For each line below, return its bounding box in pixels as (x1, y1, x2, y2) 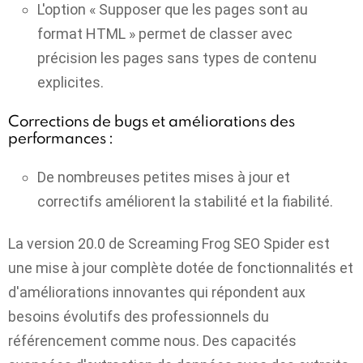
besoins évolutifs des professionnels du (8, 308, 269, 326)
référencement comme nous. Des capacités (8, 332, 297, 350)
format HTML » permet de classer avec (37, 24, 293, 42)
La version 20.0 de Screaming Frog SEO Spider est (8, 235, 330, 253)
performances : (8, 128, 113, 148)
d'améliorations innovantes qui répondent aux (8, 284, 305, 301)
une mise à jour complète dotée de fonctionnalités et (8, 259, 353, 277)
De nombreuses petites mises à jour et (37, 168, 290, 186)
